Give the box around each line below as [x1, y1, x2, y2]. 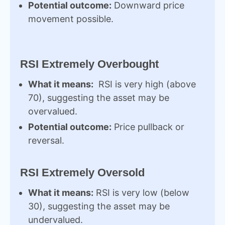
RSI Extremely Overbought [20, 58, 159, 70]
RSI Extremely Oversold [20, 166, 145, 179]
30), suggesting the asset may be [28, 201, 170, 211]
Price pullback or [111, 122, 184, 132]
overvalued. [28, 106, 77, 117]
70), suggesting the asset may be [28, 92, 169, 103]
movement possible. [28, 14, 114, 24]
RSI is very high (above [93, 79, 196, 89]
